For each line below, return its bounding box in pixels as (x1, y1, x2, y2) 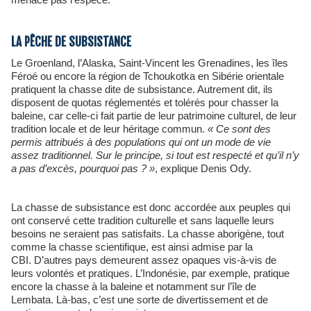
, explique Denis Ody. (155, 162, 251, 174)
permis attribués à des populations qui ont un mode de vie (11, 135, 271, 148)
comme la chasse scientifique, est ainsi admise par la (11, 240, 253, 253)
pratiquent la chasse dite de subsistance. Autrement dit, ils (11, 83, 273, 95)
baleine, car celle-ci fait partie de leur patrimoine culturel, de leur (11, 109, 296, 121)
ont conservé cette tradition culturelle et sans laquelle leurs (11, 214, 274, 226)
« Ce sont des (208, 122, 271, 135)
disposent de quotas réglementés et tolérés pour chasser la (11, 96, 278, 108)
